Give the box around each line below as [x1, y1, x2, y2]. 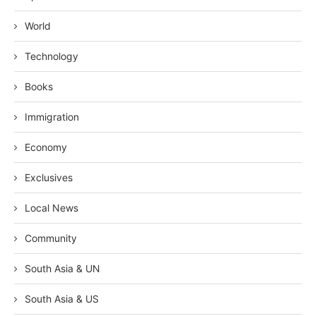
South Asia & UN [25, 262, 100, 275]
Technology [25, 50, 78, 63]
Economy [25, 141, 67, 154]
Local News [25, 202, 78, 214]
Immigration [25, 111, 79, 123]
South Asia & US [25, 293, 99, 305]
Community [25, 232, 77, 245]
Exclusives [25, 171, 73, 184]
